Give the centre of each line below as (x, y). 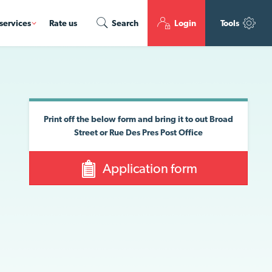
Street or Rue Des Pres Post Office (138, 132)
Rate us (63, 23)
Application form (149, 168)
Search (125, 23)
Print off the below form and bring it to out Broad (138, 119)
